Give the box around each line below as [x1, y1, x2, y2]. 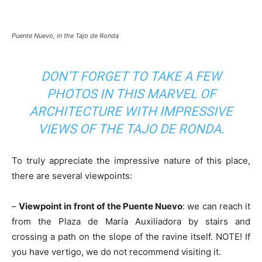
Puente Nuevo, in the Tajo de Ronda [12, 32, 119, 40]
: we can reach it [182, 201, 251, 212]
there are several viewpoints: [12, 170, 132, 182]
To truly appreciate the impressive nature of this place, [12, 155, 250, 167]
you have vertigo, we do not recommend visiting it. [12, 246, 221, 258]
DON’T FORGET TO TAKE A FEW [40, 69, 222, 84]
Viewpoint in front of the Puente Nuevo [19, 201, 183, 212]
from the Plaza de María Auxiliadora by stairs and [12, 216, 250, 227]
